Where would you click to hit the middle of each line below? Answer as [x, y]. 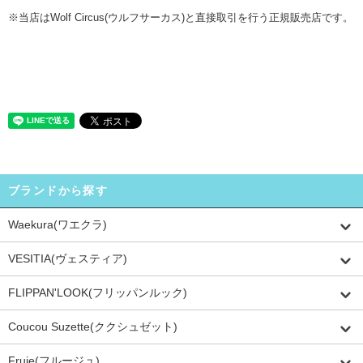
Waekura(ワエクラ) [58, 225]
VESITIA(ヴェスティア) [68, 259]
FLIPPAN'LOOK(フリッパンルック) [98, 293]
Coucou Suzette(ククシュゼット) [93, 327]
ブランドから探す [58, 191]
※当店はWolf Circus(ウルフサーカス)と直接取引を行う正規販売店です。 [181, 18]
